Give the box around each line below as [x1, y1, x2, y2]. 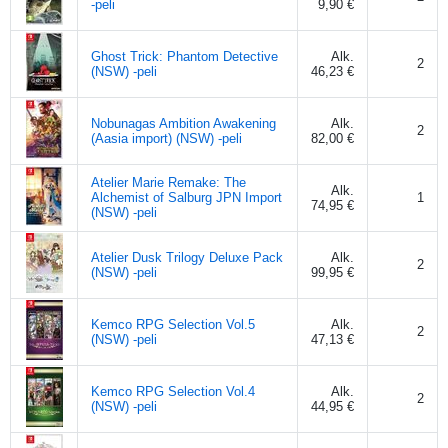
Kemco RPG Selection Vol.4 [91, 383, 255, 399]
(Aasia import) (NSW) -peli [91, 130, 242, 146]
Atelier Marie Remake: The [91, 174, 246, 190]
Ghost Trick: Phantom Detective [91, 48, 278, 64]
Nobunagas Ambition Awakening [91, 115, 276, 131]
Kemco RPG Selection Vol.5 [91, 316, 255, 332]
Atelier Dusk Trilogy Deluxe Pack [91, 249, 283, 265]
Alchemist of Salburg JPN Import [91, 189, 282, 205]
